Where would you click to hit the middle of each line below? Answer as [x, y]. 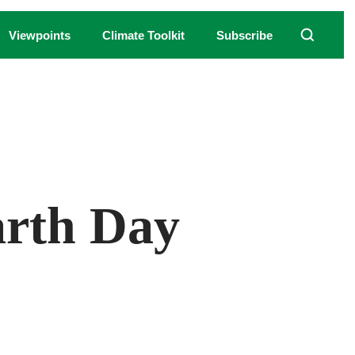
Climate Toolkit [143, 35]
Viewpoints [40, 35]
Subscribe [244, 35]
